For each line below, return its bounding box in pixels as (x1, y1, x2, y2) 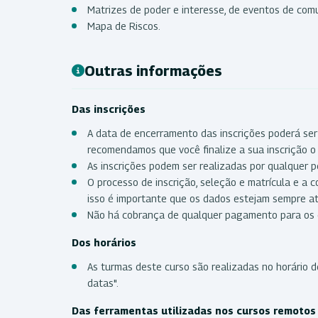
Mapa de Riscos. (87, 19, 160, 32)
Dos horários (72, 236, 139, 248)
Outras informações (84, 62, 222, 79)
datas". (87, 276, 121, 289)
